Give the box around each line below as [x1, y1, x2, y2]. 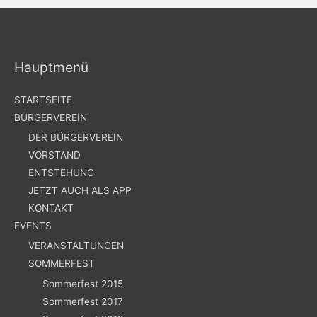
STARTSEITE [14, 93, 72, 105]
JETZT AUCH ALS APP [28, 184, 132, 196]
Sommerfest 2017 [42, 295, 123, 307]
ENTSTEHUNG [28, 166, 94, 178]
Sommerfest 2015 [42, 277, 123, 289]
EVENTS [14, 219, 52, 231]
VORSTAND [28, 149, 81, 161]
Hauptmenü [14, 59, 88, 76]
